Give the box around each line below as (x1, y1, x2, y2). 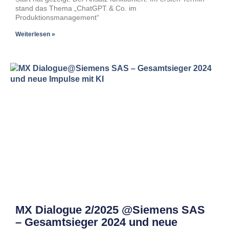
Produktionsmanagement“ (15, 13, 99, 21)
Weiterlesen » (15, 31, 55, 38)
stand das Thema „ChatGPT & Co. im (15, 4, 136, 12)
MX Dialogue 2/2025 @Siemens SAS (15, 203, 205, 216)
